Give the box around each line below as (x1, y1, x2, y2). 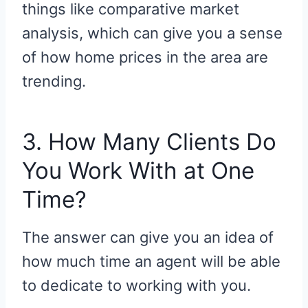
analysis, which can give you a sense (22, 23, 283, 42)
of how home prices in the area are (22, 47, 268, 66)
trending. (22, 71, 86, 90)
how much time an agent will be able (22, 252, 280, 270)
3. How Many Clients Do (22, 128, 276, 156)
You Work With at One (22, 157, 254, 185)
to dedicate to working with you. (22, 276, 251, 294)
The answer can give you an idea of (22, 228, 274, 246)
